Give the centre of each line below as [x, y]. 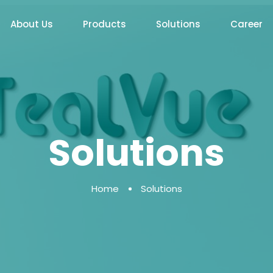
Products [105, 24]
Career [246, 24]
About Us [32, 24]
